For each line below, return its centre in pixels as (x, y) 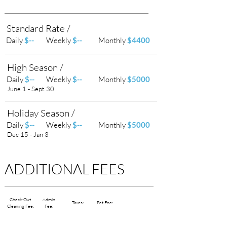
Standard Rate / (39, 28)
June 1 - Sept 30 (31, 89)
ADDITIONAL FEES (65, 169)
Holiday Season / (41, 113)
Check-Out (20, 199)
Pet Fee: (105, 202)
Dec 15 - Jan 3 (28, 134)
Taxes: (78, 202)
